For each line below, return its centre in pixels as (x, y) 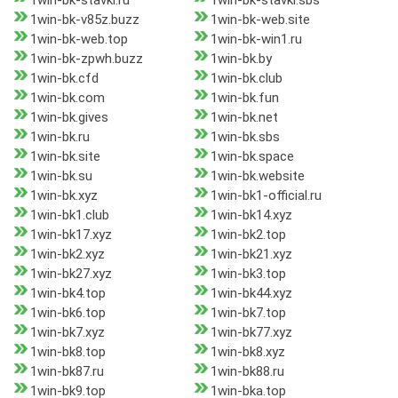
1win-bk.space (252, 157)
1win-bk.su (61, 176)
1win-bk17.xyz (71, 235)
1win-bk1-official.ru (266, 196)
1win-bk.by (241, 59)
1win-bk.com (68, 98)
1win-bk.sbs (245, 137)
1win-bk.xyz (64, 196)
